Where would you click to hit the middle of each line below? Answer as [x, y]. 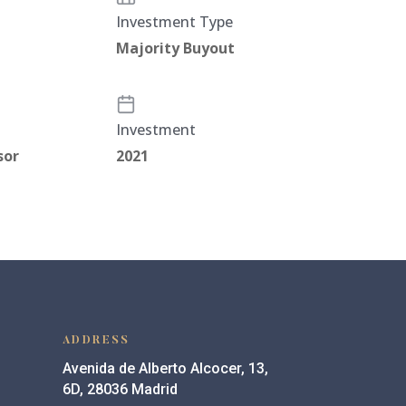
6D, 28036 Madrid [120, 390]
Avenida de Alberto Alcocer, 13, [165, 369]
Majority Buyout [176, 48]
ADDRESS [96, 341]
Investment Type [175, 21]
